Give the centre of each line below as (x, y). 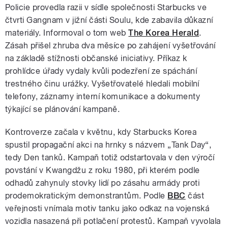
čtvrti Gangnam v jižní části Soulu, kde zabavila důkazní (109, 20)
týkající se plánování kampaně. (63, 109)
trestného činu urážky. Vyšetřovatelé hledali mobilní (102, 83)
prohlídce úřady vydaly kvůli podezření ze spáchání (101, 71)
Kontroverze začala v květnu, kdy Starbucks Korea (101, 132)
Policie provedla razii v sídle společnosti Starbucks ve (106, 7)
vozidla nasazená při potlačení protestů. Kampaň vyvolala (113, 221)
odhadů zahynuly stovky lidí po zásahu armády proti (103, 183)
